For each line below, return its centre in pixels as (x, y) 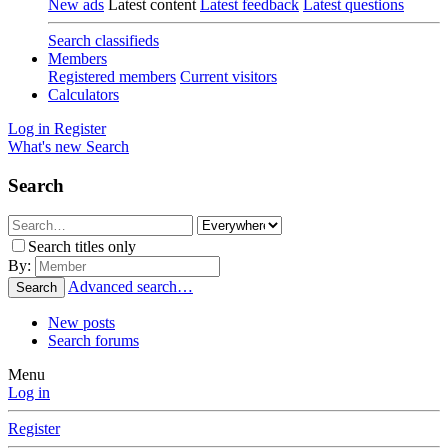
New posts (81, 323)
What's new (45, 146)
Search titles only (82, 247)
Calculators (83, 94)
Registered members (112, 76)
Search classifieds (103, 40)
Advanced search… (130, 287)
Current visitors (228, 76)
